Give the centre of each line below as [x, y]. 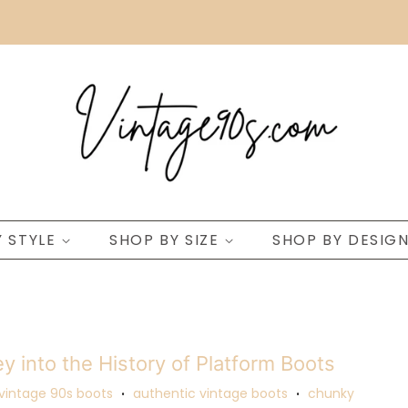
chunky [331, 393]
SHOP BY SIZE [167, 240]
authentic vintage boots [210, 393]
